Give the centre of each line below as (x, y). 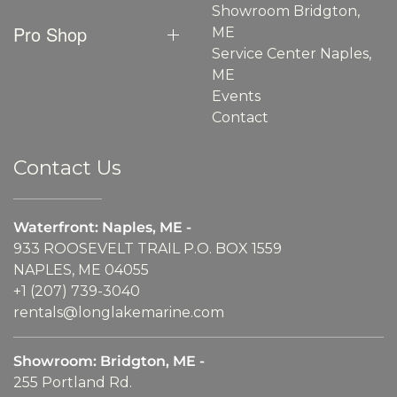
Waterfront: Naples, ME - (102, 227)
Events (236, 96)
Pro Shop (50, 34)
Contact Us (67, 167)
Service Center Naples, (292, 53)
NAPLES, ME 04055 (81, 269)
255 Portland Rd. (73, 382)
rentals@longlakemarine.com (119, 312)
